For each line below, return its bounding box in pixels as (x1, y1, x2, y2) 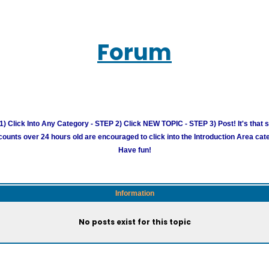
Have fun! (118, 146, 151, 154)
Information (115, 189, 154, 198)
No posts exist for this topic (78, 217, 191, 227)
